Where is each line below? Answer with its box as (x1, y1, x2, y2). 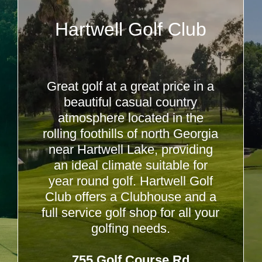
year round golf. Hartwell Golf (48, 174, 213, 188)
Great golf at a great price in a (47, 79, 215, 94)
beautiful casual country (64, 95, 198, 109)
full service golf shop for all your (42, 205, 220, 220)
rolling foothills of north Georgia (43, 126, 219, 141)
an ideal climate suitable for (53, 158, 208, 173)
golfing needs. (91, 221, 170, 236)
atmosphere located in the (57, 111, 204, 125)
